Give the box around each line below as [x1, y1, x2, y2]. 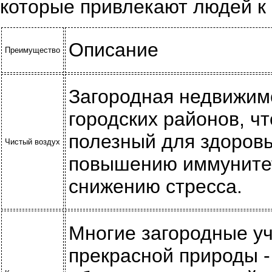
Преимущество [5, 46, 60, 55]
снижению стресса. [69, 175, 242, 197]
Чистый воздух [5, 137, 60, 146]
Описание [69, 39, 158, 61]
